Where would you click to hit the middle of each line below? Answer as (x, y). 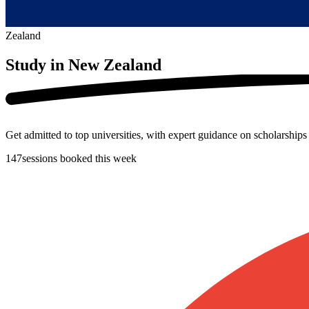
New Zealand (115, 64)
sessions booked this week (79, 158)
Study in (35, 64)
